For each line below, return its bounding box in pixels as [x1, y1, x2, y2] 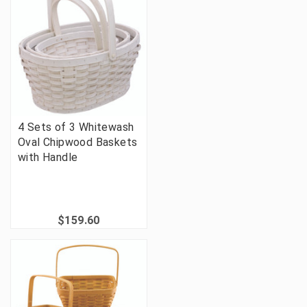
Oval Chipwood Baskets [18, 135, 138, 149]
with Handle [18, 150, 78, 164]
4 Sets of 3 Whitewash [18, 120, 134, 134]
